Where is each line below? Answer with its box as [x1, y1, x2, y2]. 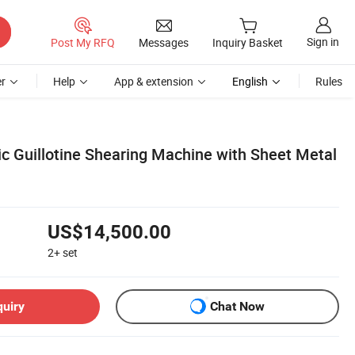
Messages [139, 34, 189, 50]
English [232, 74, 268, 89]
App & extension [114, 74, 193, 89]
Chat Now [210, 299, 265, 315]
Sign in [307, 34, 339, 50]
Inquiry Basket [212, 35, 283, 51]
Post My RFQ [51, 34, 115, 50]
